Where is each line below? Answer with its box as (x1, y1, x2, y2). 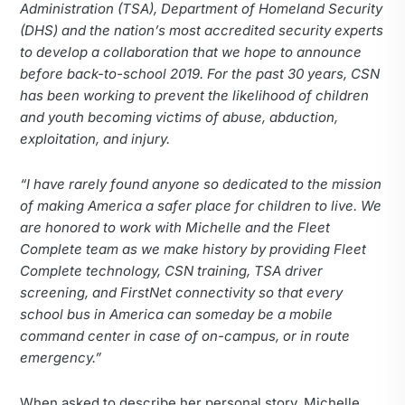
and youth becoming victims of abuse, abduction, (20, 108, 338, 127)
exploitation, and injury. (20, 130, 170, 148)
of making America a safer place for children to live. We (20, 197, 381, 215)
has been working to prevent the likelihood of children (20, 87, 369, 105)
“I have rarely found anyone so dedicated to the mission (20, 175, 381, 193)
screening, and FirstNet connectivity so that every (20, 284, 343, 302)
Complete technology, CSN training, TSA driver (20, 262, 323, 280)
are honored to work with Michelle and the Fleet (20, 219, 330, 237)
